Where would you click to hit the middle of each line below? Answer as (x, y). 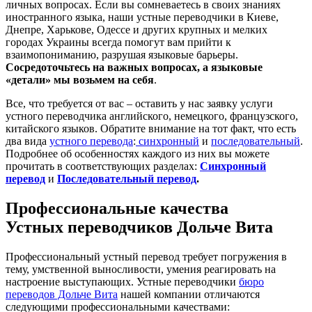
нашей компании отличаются (189, 294)
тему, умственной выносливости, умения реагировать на (141, 269)
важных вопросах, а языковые (185, 67)
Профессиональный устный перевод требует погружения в (146, 256)
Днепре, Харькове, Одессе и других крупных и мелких (136, 29)
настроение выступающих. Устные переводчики (122, 281)
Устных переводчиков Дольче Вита (139, 227)
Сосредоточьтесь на (56, 67)
